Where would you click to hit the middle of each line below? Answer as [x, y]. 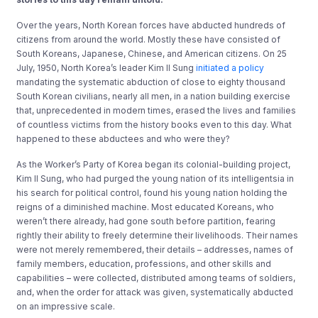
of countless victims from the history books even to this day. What [154, 124]
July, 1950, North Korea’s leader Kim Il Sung [106, 67]
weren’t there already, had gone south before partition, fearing [146, 221]
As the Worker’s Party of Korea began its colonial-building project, [154, 164]
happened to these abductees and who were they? [124, 138]
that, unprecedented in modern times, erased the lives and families [157, 110]
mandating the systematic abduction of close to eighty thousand [151, 82]
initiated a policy [230, 67]
